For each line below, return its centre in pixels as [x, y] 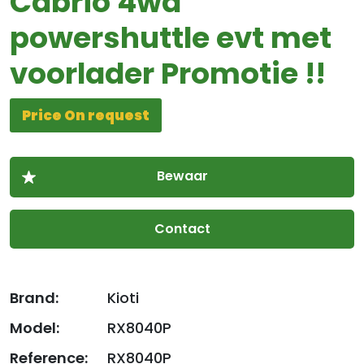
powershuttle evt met [171, 38]
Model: [35, 328]
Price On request [86, 115]
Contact [182, 229]
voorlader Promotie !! [168, 74]
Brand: [34, 298]
